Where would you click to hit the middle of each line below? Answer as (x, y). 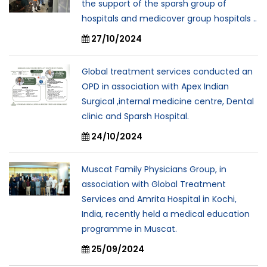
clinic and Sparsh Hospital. (135, 117)
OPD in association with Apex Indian (155, 87)
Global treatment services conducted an (167, 72)
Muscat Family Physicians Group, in (154, 170)
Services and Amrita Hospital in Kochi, (159, 199)
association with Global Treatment (154, 184)
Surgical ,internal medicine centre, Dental (168, 102)
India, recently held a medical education (166, 214)
